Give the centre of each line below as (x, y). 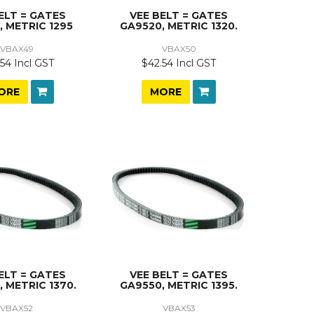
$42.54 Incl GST (179, 63)
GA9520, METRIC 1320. (179, 26)
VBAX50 (179, 49)
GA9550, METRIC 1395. (179, 286)
